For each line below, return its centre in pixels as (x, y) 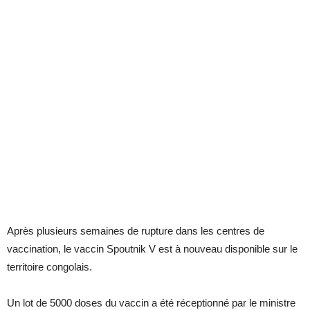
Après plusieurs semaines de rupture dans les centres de (136, 231)
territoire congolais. (49, 267)
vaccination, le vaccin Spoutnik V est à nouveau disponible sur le (152, 249)
